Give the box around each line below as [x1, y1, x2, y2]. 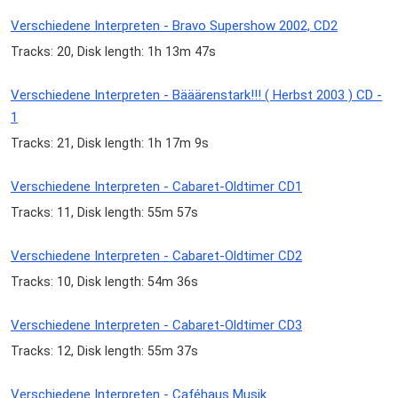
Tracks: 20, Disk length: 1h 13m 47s [11, 44, 216, 59]
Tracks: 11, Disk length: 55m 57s [11, 205, 198, 219]
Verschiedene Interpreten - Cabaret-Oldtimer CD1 [11, 178, 302, 195]
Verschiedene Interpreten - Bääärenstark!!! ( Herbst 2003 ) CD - [11, 86, 382, 103]
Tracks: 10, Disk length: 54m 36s [11, 275, 198, 290]
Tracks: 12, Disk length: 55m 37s [11, 344, 198, 359]
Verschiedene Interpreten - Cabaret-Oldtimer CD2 [11, 248, 302, 265]
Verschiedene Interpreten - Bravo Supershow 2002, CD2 [11, 17, 338, 34]
